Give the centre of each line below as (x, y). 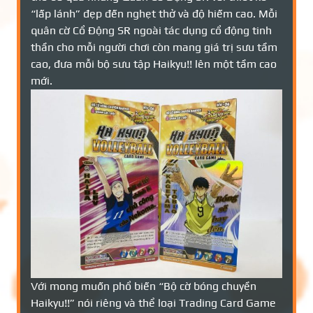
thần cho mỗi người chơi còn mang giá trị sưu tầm (154, 47)
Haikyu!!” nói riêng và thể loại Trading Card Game (153, 303)
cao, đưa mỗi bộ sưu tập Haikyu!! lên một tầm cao (154, 64)
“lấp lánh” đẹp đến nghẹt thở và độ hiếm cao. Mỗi (154, 14)
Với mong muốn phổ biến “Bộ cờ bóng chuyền (144, 286)
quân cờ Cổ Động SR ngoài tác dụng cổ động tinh (151, 30)
